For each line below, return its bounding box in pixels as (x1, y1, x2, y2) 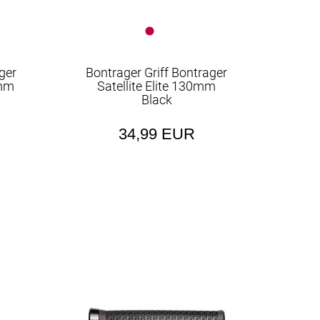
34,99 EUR (118, 125, 195, 143)
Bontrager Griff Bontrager (86, 65, 228, 80)
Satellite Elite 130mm (97, 79, 216, 94)
